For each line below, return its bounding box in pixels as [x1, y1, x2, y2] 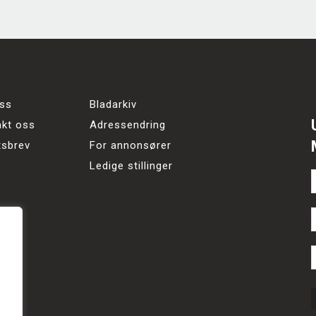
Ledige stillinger [90, 159, 174, 172]
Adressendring [90, 119, 166, 131]
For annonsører [90, 139, 172, 152]
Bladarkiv [90, 98, 138, 111]
